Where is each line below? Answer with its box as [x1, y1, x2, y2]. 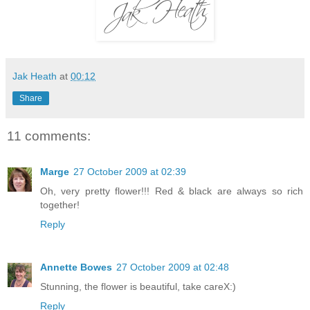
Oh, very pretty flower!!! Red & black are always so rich [40, 185, 303, 197]
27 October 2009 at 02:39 [73, 165, 186, 177]
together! [40, 199, 80, 210]
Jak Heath [12, 71, 57, 82]
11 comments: [7, 128, 91, 143]
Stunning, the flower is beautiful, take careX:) [40, 280, 236, 292]
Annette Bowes [40, 261, 112, 273]
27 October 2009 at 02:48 [116, 261, 229, 273]
